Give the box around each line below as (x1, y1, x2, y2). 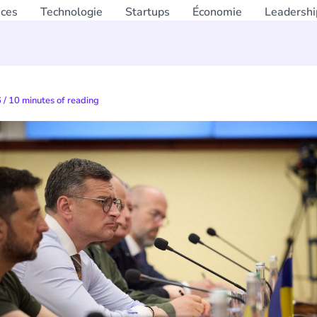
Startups (125, 4, 170, 20)
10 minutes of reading (8, 94, 99, 107)
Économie (192, 4, 242, 20)
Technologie (40, 4, 103, 20)
